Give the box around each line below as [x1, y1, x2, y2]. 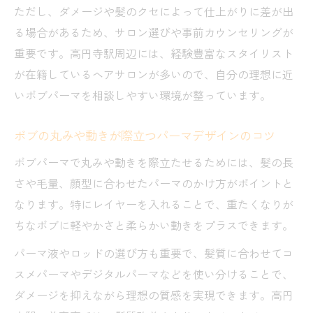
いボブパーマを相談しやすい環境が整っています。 [14, 86, 271, 103]
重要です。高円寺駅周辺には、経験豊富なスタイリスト [14, 44, 293, 61]
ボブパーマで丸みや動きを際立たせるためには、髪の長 [14, 153, 293, 170]
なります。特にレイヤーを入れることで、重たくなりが [14, 195, 293, 212]
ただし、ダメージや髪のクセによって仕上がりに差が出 [14, 2, 293, 20]
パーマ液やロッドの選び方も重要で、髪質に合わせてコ [14, 244, 293, 261]
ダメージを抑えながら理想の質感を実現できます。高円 [14, 286, 293, 303]
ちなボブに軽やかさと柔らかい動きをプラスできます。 [14, 216, 293, 233]
